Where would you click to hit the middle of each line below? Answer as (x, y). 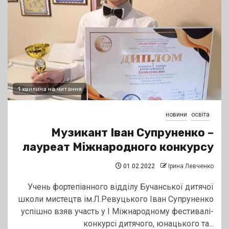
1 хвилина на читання (50, 89)
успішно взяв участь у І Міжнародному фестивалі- (117, 212)
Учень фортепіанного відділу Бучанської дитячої (121, 187)
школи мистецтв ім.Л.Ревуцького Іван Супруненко (116, 199)
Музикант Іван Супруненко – (132, 133)
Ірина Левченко (191, 166)
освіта (200, 115)
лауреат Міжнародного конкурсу (118, 147)
